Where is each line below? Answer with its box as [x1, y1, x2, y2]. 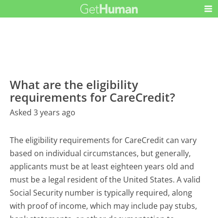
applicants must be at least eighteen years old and [10, 161, 195, 172]
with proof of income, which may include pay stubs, [10, 200, 198, 211]
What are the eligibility [10, 76, 139, 92]
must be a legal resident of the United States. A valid [10, 174, 201, 185]
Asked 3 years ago [10, 107, 76, 118]
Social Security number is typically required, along [10, 187, 193, 198]
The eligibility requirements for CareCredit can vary [10, 134, 197, 145]
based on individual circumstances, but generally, [10, 147, 191, 159]
